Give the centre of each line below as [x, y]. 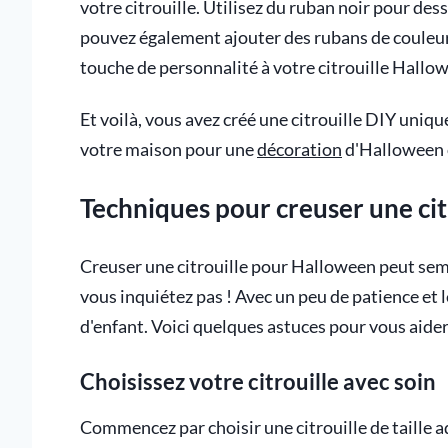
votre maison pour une [168, 149]
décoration [299, 149]
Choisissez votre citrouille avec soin [258, 382]
